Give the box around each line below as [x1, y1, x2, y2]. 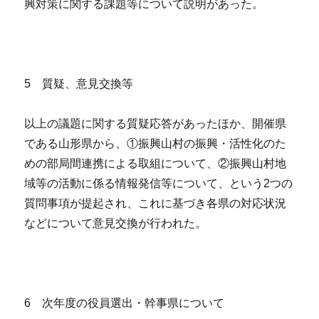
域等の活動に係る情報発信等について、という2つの [24, 177, 293, 190]
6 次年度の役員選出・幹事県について [24, 297, 225, 310]
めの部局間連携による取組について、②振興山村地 [24, 157, 287, 170]
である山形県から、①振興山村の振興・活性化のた [24, 137, 287, 150]
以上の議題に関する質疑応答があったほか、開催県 [24, 117, 287, 130]
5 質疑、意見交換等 [24, 78, 134, 90]
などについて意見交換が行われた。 [24, 217, 207, 230]
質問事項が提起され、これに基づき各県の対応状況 [24, 197, 287, 210]
